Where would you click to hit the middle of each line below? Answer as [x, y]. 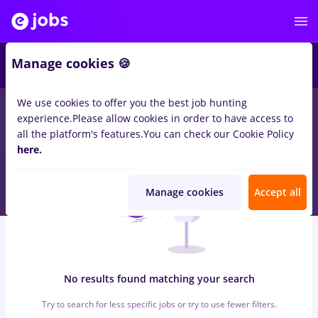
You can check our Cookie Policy [219, 134]
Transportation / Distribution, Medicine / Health [133, 125]
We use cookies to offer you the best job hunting [132, 103]
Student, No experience [252, 110]
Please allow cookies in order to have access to [183, 118]
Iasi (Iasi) [156, 110]
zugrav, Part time [79, 110]
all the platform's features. [80, 134]
